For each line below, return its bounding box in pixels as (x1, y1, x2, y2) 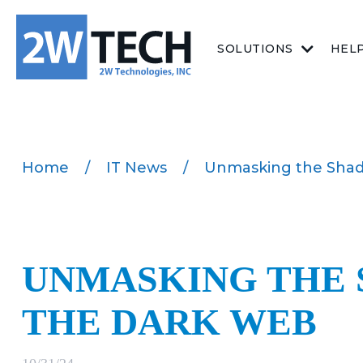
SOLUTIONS (217, 41, 293, 56)
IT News (106, 158, 167, 177)
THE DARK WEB (22, 301, 317, 343)
